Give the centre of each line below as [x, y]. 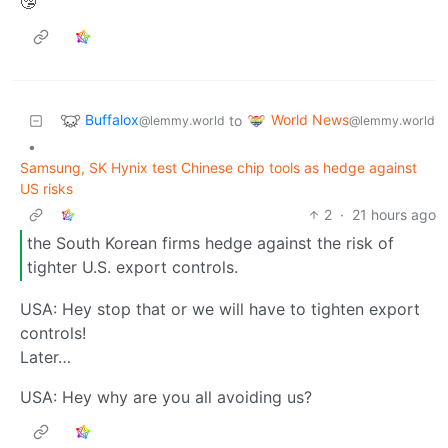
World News [310, 119]
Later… [45, 356]
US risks [46, 188]
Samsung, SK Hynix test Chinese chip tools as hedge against [218, 167]
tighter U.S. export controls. [132, 267]
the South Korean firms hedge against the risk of [210, 243]
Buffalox [112, 119]
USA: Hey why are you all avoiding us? [166, 396]
